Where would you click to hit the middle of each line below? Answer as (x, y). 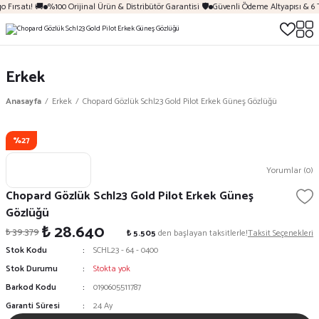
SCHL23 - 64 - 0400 (126, 250)
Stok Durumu (32, 269)
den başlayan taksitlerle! (202, 233)
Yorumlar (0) (290, 170)
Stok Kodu (26, 250)
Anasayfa (23, 101)
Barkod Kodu (31, 287)
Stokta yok (112, 269)
